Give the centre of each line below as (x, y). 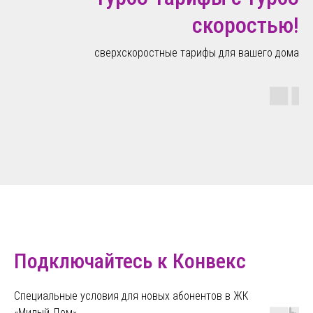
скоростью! (246, 25)
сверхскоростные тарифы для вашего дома (197, 52)
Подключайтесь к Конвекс (130, 261)
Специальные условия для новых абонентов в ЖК (131, 296)
